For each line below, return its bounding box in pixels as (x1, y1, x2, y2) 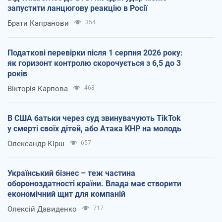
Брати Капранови (7, 19, 69, 28)
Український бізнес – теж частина (7, 168, 135, 178)
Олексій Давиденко (7, 205, 77, 214)
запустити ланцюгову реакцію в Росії (7, 3, 147, 13)
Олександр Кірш (7, 139, 64, 149)
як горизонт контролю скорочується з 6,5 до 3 (7, 58, 181, 68)
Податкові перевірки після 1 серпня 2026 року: (7, 48, 183, 58)
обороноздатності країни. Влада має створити (7, 179, 181, 189)
